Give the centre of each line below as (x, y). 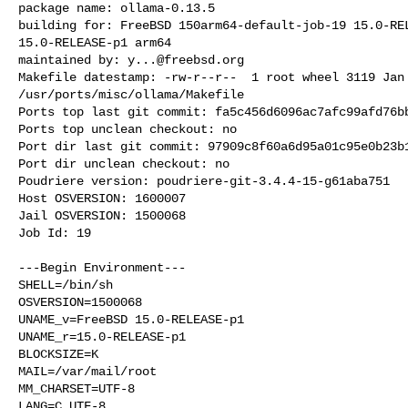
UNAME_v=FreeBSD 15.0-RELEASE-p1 (131, 319)
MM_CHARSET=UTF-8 (76, 388)
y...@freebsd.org (186, 60)
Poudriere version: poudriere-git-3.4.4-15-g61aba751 (204, 181)
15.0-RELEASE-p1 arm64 (95, 42)
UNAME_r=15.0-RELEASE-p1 (102, 337)
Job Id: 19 (55, 233)
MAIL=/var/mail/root (87, 371)
